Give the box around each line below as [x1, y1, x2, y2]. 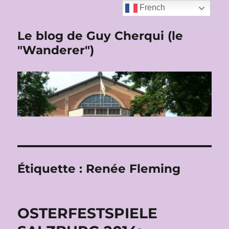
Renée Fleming [86, 162, 181, 176]
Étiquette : [17, 162, 86, 176]
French [138, 3, 166, 12]
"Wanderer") [17, 43, 95, 57]
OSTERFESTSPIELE [17, 204, 158, 222]
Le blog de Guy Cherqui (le [17, 29, 184, 43]
